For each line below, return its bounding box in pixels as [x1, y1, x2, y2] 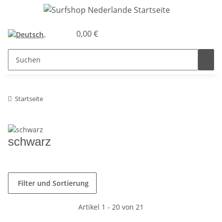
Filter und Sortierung [18, 178, 89, 188]
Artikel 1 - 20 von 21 [78, 202, 144, 212]
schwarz [8, 134, 51, 148]
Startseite [15, 94, 43, 103]
